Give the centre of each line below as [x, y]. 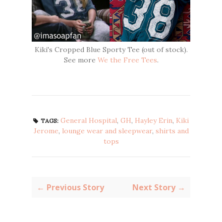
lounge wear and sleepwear [107, 131]
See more [81, 60]
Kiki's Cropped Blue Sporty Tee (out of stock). [111, 49]
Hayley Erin [154, 120]
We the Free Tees [127, 60]
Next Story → [159, 187]
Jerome [46, 131]
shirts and [172, 131]
